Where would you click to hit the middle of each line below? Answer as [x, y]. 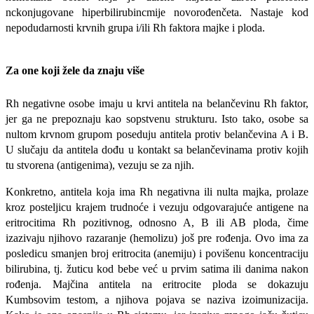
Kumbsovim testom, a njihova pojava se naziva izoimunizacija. [157, 300]
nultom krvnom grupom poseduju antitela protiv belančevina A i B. [157, 135]
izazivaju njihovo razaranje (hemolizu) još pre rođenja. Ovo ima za [157, 238]
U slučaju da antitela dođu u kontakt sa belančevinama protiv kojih [157, 150]
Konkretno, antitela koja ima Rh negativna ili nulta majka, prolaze [157, 192]
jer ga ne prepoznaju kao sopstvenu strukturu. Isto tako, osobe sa [157, 119]
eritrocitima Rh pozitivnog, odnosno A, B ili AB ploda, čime [157, 223]
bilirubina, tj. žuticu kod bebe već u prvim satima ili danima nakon [157, 269]
